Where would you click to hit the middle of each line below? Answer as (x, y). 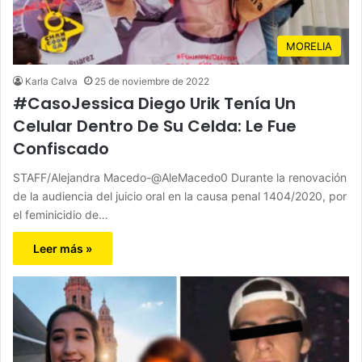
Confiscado (61, 148)
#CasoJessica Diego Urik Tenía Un (154, 103)
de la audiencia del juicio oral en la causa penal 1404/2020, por (180, 196)
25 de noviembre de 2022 (152, 81)
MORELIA (309, 46)
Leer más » (63, 248)
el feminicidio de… (61, 214)
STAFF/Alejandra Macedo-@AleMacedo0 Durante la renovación (180, 177)
